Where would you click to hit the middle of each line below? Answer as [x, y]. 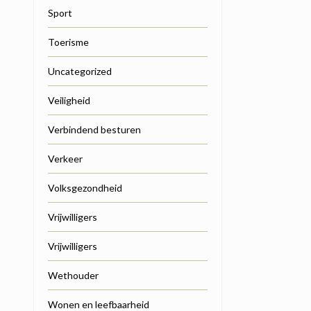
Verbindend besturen [94, 130]
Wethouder [73, 276]
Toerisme [68, 42]
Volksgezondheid [85, 188]
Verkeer [65, 159]
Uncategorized [80, 72]
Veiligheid [69, 101]
